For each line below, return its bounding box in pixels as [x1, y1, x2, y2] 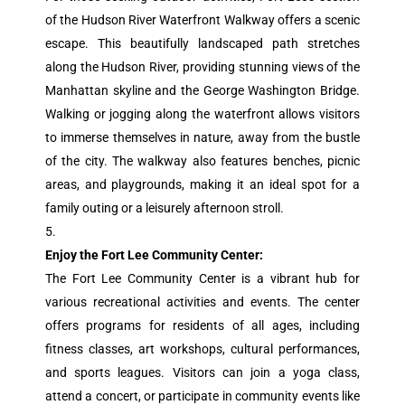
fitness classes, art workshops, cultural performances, [44, 342, 361, 356]
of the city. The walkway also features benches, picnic [44, 154, 361, 168]
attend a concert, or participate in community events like [44, 389, 361, 403]
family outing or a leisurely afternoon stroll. [44, 201, 284, 215]
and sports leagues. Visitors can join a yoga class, [44, 365, 361, 380]
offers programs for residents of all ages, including [44, 318, 361, 333]
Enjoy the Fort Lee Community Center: [44, 248, 263, 262]
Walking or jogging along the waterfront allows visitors [44, 107, 361, 121]
